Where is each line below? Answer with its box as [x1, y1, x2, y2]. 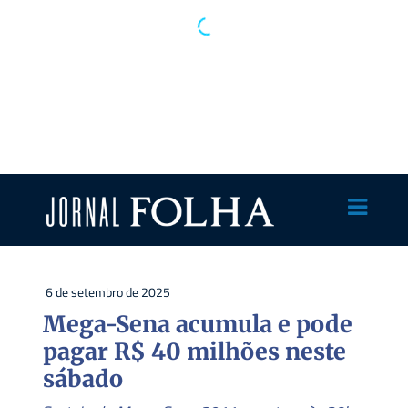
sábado [42, 363, 123, 393]
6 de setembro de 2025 [45, 281, 170, 301]
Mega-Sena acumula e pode [42, 309, 352, 339]
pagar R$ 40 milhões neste [42, 336, 346, 366]
